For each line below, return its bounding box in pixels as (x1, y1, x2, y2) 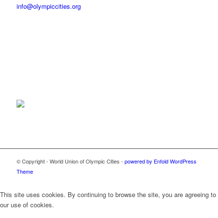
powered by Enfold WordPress (124, 157, 197, 165)
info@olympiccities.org (16, 1, 81, 11)
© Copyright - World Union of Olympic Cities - (16, 157, 125, 165)
